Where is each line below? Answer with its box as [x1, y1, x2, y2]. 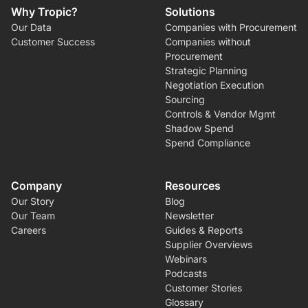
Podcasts [165, 267, 207, 279]
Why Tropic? [11, 4, 78, 19]
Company [11, 178, 62, 192]
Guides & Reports [165, 223, 243, 236]
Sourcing [165, 93, 205, 105]
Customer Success [11, 35, 95, 47]
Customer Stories [165, 281, 242, 294]
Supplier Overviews [165, 238, 252, 250]
